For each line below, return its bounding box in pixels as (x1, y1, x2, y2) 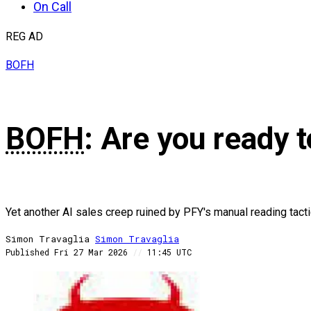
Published (6, 246, 49, 258)
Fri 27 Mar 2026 (54, 246, 133, 258)
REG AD (6, 30, 43, 43)
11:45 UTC (142, 246, 192, 258)
